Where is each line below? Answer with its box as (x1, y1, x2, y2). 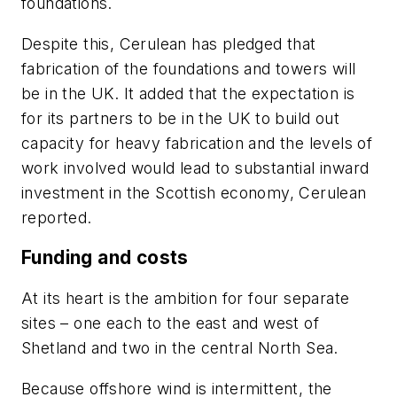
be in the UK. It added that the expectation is (21, 83, 355, 103)
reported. (21, 207, 92, 227)
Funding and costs (21, 246, 189, 269)
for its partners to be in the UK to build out (21, 108, 339, 128)
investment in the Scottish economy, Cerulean (21, 183, 367, 202)
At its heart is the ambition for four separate (21, 289, 350, 308)
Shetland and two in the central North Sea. (21, 339, 339, 358)
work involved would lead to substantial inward (21, 158, 370, 177)
